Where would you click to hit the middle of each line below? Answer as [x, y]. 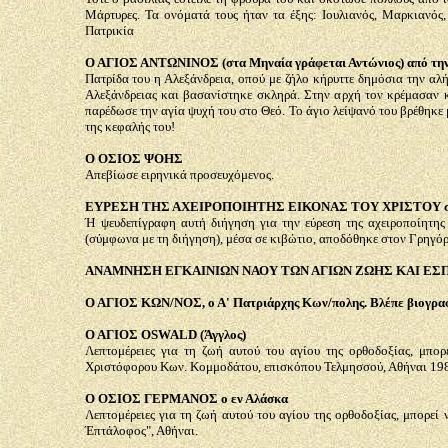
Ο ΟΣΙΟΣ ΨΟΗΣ [133, 158]
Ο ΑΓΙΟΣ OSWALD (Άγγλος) [165, 334]
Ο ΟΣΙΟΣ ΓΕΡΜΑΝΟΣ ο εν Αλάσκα [186, 398]
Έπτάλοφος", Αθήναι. [141, 430]
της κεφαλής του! [129, 126]
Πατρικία [109, 30]
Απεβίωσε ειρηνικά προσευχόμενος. [179, 174]
